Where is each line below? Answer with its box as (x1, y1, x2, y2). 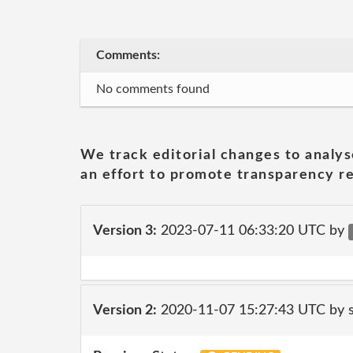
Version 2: (93, 303, 157, 318)
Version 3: (93, 223, 157, 238)
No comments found (96, 83, 210, 95)
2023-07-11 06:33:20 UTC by (157, 223, 348, 238)
